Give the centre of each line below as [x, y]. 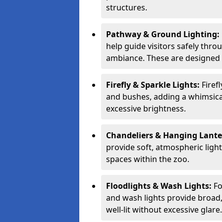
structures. [127, 7]
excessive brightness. [146, 109]
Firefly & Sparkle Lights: [154, 85]
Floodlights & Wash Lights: [160, 186]
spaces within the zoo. [148, 159]
